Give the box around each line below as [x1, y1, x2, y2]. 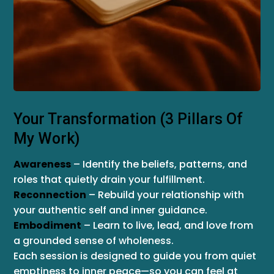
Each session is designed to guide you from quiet [13, 249, 256, 263]
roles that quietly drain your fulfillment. [13, 172, 205, 187]
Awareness [13, 157, 71, 171]
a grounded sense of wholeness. [13, 234, 174, 248]
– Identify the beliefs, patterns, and [71, 157, 247, 171]
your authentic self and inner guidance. [13, 203, 207, 217]
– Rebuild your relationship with [86, 188, 244, 202]
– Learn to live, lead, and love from [81, 218, 253, 232]
